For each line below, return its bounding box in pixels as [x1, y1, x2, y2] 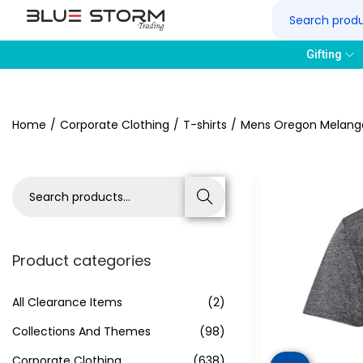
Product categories [12, 250, 152, 271]
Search [185, 189, 225, 205]
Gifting [305, 48, 342, 61]
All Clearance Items [12, 294, 122, 310]
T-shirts [183, 117, 227, 133]
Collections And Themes [12, 323, 151, 340]
